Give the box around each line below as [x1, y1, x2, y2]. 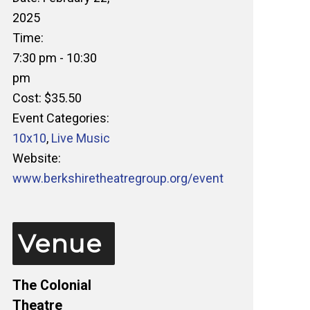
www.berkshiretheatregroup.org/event [12, 171, 224, 185]
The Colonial [12, 277, 91, 293]
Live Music [51, 131, 110, 145]
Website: [12, 151, 61, 165]
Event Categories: [12, 111, 109, 125]
